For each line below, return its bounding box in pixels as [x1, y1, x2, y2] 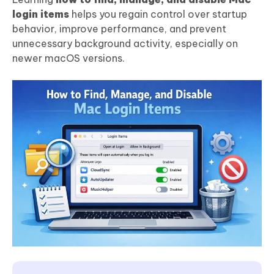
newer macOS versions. [12, 52, 125, 65]
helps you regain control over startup [69, 8, 247, 21]
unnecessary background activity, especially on [12, 37, 238, 50]
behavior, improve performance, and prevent [12, 23, 226, 35]
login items [12, 8, 69, 21]
